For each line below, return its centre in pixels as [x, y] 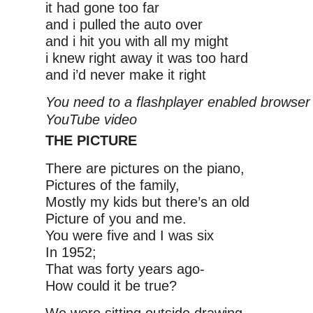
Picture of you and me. [116, 219]
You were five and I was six [130, 235]
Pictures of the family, [112, 185]
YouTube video [91, 119]
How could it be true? [111, 286]
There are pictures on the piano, [145, 168]
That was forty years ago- [125, 269]
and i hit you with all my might [137, 41]
